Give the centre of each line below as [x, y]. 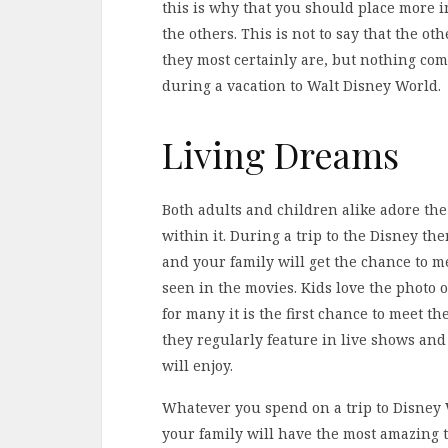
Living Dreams [280, 154]
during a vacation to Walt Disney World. [301, 86]
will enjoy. [197, 365]
